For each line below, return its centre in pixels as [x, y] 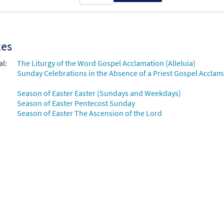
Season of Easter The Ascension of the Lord [89, 113]
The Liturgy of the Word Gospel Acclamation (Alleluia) [106, 63]
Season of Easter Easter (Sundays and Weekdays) [99, 93]
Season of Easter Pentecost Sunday [76, 103]
